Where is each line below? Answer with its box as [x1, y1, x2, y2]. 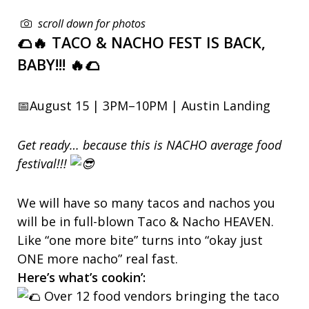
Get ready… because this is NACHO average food [17, 137, 281, 154]
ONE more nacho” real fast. [17, 250, 178, 268]
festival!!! [17, 155, 70, 172]
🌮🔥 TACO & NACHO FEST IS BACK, [17, 32, 266, 53]
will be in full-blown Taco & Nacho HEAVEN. [17, 213, 274, 230]
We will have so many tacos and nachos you [17, 195, 275, 212]
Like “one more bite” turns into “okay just [17, 232, 263, 249]
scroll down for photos [38, 16, 146, 32]
